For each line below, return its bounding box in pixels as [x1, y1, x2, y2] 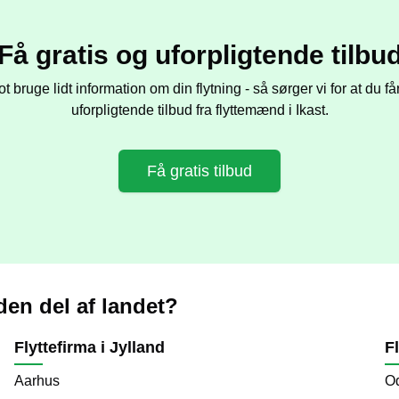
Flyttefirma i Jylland [14, 338, 165, 356]
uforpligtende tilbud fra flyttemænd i [70, 102, 292, 118]
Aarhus [14, 373, 60, 388]
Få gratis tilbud [147, 162, 252, 180]
